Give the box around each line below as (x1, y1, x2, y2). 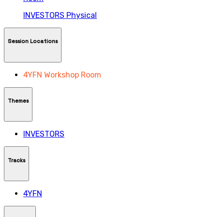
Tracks (8, 156, 25, 164)
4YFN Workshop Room (23, 70, 101, 79)
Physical (66, 10, 97, 20)
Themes (8, 97, 29, 105)
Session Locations (8, 38, 58, 45)
